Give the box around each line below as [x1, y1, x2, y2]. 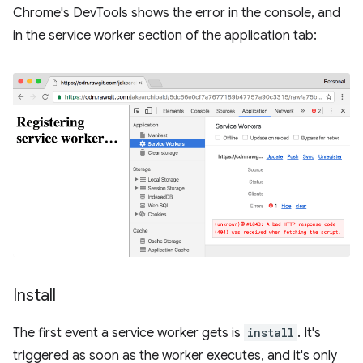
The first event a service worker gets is [13, 325, 244, 342]
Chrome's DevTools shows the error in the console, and [13, 4, 340, 21]
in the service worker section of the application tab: [13, 27, 317, 44]
